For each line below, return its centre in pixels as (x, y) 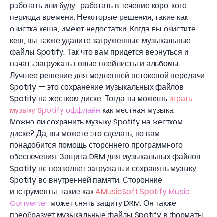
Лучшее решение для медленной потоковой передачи (107, 75)
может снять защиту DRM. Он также (112, 203)
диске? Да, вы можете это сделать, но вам (85, 133)
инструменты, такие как (53, 191)
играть (181, 98)
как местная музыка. (138, 110)
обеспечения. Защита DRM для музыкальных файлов (105, 156)
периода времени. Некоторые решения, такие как (99, 17)
